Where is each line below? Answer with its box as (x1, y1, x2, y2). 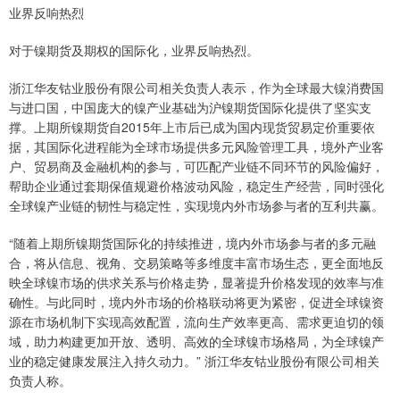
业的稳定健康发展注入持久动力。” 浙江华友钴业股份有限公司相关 (9, 352, 379, 371)
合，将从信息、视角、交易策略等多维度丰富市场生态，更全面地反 (9, 254, 384, 272)
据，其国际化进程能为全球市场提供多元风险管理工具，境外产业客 (9, 137, 384, 156)
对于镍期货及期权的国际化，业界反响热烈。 (9, 41, 259, 60)
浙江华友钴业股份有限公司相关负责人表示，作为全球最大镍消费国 (9, 79, 384, 97)
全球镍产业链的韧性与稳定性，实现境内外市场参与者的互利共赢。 (9, 196, 384, 215)
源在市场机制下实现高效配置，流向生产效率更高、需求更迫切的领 (9, 312, 384, 331)
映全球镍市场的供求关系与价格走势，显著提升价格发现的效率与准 (9, 273, 384, 292)
